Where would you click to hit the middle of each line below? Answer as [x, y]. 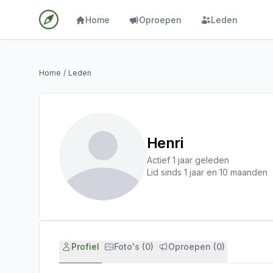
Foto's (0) [134, 246]
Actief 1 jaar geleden [188, 160]
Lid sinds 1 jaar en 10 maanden [207, 172]
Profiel [85, 246]
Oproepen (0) [197, 246]
